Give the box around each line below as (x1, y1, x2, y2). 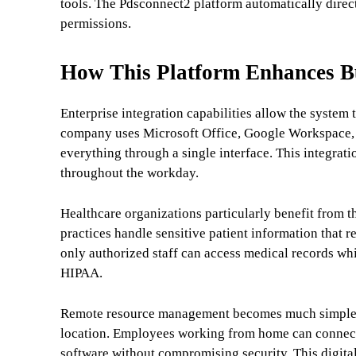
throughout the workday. (60, 165, 199, 181)
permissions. (60, 16, 131, 32)
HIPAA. (60, 265, 103, 281)
